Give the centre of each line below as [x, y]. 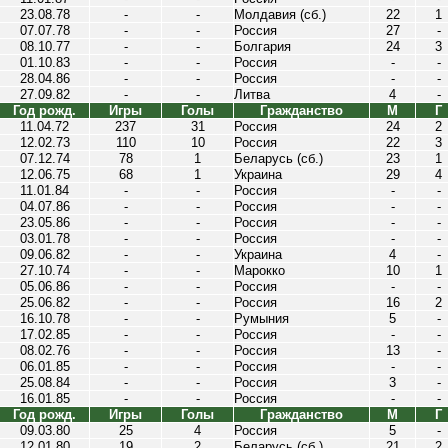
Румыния [261, 318]
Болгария [262, 46]
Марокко [259, 270]
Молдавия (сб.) [280, 14]
